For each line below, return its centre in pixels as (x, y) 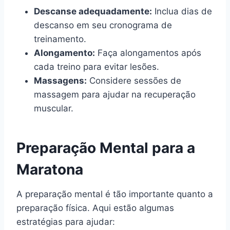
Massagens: (60, 80)
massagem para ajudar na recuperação (115, 94)
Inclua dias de (182, 11)
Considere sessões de (134, 80)
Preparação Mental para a (106, 148)
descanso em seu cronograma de (103, 25)
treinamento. (60, 39)
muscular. (54, 108)
